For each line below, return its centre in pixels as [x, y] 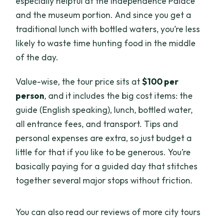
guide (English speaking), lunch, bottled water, [104, 109]
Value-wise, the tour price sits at [79, 81]
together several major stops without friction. [104, 180]
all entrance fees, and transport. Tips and [97, 124]
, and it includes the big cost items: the [119, 95]
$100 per [161, 81]
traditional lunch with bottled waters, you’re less [108, 29]
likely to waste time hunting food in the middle [106, 43]
